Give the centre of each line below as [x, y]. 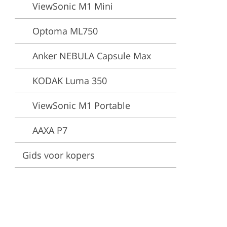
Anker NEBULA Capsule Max [92, 56]
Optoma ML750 [65, 31]
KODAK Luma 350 [70, 81]
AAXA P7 [50, 130]
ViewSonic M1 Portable [81, 105]
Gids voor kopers [59, 155]
